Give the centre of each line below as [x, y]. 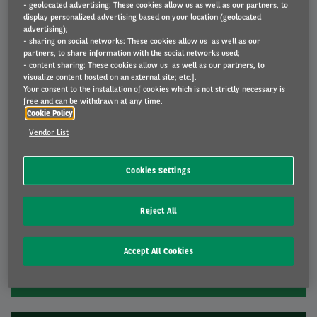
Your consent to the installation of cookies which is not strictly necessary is [155, 90]
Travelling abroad [158, 54]
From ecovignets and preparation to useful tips [158, 76]
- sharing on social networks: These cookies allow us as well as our [142, 41]
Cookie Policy [50, 114]
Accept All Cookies [158, 252]
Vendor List [49, 133]
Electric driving [158, 221]
